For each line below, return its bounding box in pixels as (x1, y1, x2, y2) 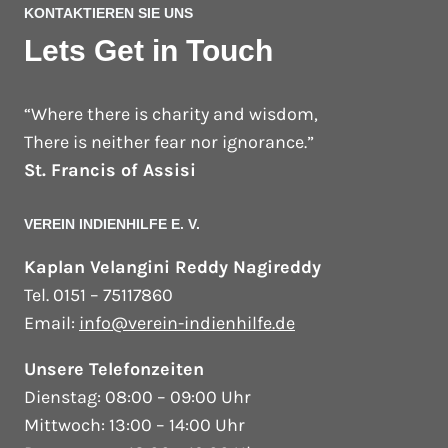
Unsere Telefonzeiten (24, 358, 204, 381)
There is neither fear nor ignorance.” (24, 131, 314, 154)
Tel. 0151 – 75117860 (24, 284, 173, 307)
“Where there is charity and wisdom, (24, 103, 318, 126)
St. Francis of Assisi (24, 159, 196, 182)
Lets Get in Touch (24, 34, 273, 68)
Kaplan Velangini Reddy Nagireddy (24, 256, 321, 279)
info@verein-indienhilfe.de (79, 312, 295, 335)
